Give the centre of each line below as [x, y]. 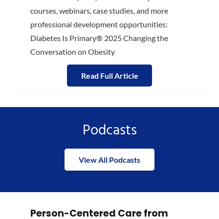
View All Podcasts [109, 159]
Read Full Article [109, 76]
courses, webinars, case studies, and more [99, 11]
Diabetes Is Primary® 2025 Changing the [99, 38]
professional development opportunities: [99, 24]
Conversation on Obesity [73, 52]
